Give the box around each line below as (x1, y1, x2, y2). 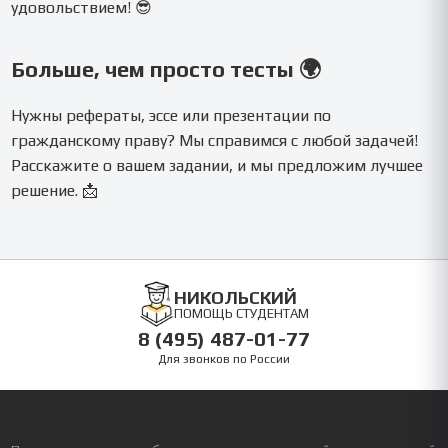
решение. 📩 (11, 180, 99, 200)
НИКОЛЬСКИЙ (174, 286, 297, 308)
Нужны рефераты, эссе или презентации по (11, 105, 332, 125)
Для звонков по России (158, 352, 290, 367)
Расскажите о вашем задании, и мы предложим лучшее (11, 155, 424, 175)
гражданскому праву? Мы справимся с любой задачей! (11, 130, 419, 150)
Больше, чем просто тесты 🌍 (11, 55, 322, 82)
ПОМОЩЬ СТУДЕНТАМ (174, 305, 309, 321)
